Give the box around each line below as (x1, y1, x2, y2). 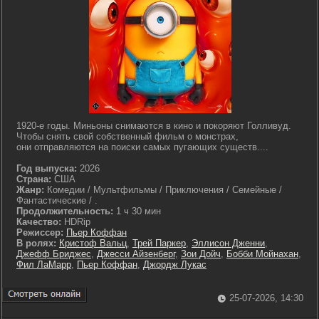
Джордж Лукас (143, 259, 206, 270)
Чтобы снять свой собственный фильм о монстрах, (16, 131, 239, 142)
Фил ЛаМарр (16, 259, 71, 270)
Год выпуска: (16, 163, 77, 174)
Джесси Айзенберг (97, 249, 175, 259)
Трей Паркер (132, 238, 186, 249)
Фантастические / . (16, 195, 98, 206)
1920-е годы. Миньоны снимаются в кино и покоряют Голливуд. (16, 120, 291, 131)
